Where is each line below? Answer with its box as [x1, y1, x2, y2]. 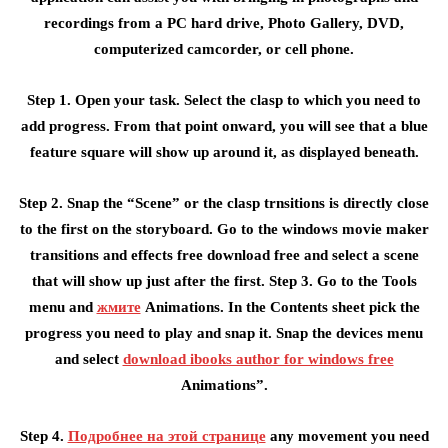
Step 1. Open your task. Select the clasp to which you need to [27, 92, 421, 108]
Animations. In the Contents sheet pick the [140, 299, 420, 315]
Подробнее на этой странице [67, 428, 266, 444]
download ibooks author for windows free [122, 351, 394, 367]
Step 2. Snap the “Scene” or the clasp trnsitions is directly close [19, 195, 429, 211]
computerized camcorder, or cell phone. [94, 41, 354, 57]
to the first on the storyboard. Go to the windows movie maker [19, 221, 429, 237]
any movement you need [265, 428, 429, 444]
